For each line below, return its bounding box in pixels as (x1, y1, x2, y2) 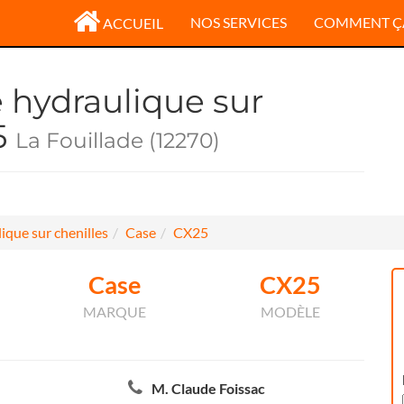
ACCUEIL (103, 14, 163, 32)
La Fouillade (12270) (15, 127, 220, 153)
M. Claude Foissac (151, 380, 265, 397)
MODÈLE (260, 303, 320, 320)
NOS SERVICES (190, 14, 287, 31)
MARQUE (82, 303, 146, 320)
